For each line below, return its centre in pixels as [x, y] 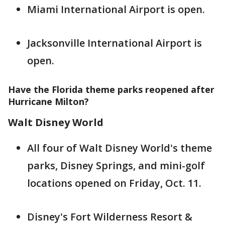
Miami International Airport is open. [116, 9]
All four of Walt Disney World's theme [120, 148]
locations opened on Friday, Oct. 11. [114, 183]
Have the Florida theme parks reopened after [111, 89]
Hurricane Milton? [48, 101]
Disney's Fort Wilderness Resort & [110, 217]
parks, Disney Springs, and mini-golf [116, 165]
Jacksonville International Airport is [115, 43]
